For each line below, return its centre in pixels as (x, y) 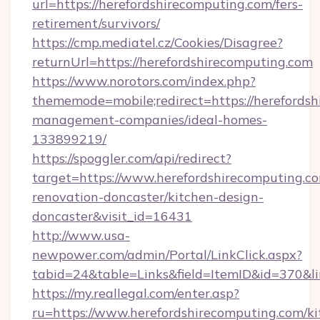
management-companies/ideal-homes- (150, 120)
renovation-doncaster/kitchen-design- (148, 197)
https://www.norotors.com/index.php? (144, 81)
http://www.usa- (81, 235)
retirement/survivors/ (96, 23)
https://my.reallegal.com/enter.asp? (136, 293)
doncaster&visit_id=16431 (112, 216)
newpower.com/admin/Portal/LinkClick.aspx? (167, 255)
